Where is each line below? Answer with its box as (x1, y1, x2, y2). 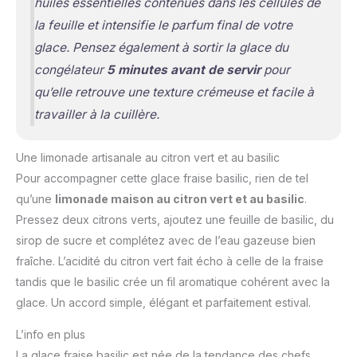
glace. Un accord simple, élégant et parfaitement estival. (16, 295, 311, 309)
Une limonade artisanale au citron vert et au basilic (16, 150, 280, 164)
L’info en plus (16, 327, 85, 341)
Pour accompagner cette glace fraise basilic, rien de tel (16, 171, 308, 185)
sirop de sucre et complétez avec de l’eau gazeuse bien (16, 233, 316, 247)
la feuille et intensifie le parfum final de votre (33, 17, 292, 33)
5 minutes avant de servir (106, 61, 261, 77)
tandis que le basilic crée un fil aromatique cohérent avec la (16, 274, 330, 288)
